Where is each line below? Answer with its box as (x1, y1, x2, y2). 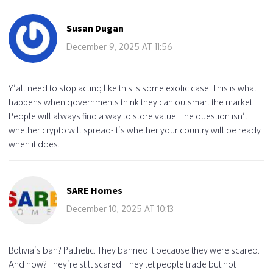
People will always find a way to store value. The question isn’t (9, 110, 247, 121)
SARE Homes (66, 183, 122, 196)
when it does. (9, 138, 60, 149)
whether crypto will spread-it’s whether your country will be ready (9, 124, 261, 135)
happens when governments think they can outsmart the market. (9, 96, 254, 107)
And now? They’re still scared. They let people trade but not (9, 258, 236, 269)
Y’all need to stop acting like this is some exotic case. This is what (9, 82, 257, 93)
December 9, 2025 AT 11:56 (66, 41, 172, 52)
